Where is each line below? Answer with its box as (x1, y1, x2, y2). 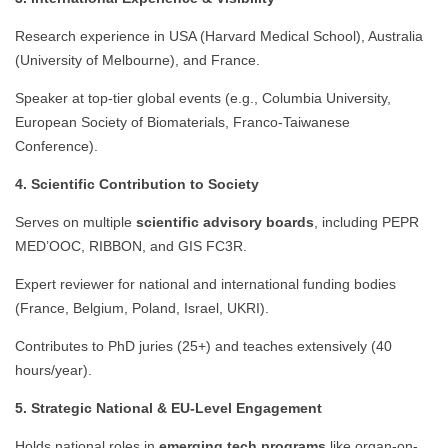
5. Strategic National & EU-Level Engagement (15, 400, 322, 417)
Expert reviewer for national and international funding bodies (15, 276, 396, 293)
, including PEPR (314, 214, 419, 231)
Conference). (15, 138, 98, 155)
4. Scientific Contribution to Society (15, 176, 259, 193)
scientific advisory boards (136, 214, 314, 231)
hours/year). (15, 362, 92, 379)
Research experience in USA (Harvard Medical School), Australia (15, 28, 423, 45)
